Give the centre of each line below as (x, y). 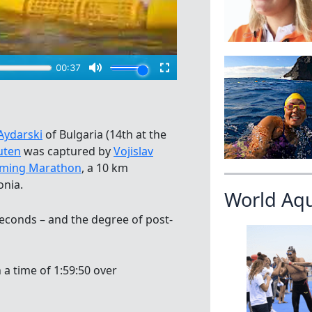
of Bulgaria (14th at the (104, 135)
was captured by (67, 151)
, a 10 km (105, 168)
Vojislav (133, 151)
